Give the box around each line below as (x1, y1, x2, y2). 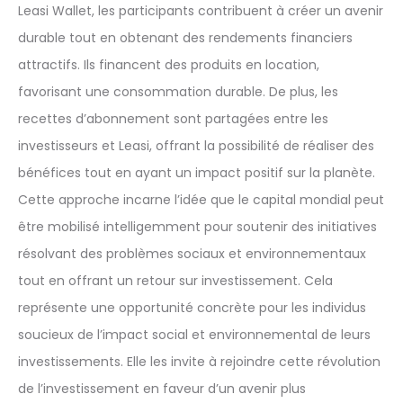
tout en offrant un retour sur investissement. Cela (18, 272, 333, 291)
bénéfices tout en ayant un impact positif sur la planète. (18, 164, 375, 183)
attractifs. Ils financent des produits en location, (18, 56, 319, 75)
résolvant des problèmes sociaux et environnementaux (18, 245, 366, 264)
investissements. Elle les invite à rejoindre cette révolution (18, 353, 381, 372)
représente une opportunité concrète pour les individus (18, 299, 366, 318)
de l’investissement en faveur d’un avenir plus (18, 380, 306, 399)
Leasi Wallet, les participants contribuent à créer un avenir (18, 2, 383, 21)
